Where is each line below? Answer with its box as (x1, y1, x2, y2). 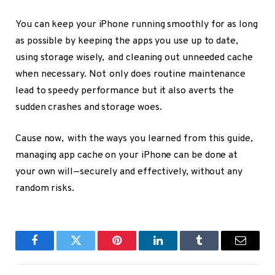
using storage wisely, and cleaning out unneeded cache (15, 51, 253, 64)
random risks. (15, 182, 74, 195)
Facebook (34, 244, 77, 255)
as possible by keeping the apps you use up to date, (15, 34, 238, 47)
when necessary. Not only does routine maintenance (15, 68, 246, 80)
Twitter (75, 244, 107, 255)
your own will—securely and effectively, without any (15, 166, 242, 179)
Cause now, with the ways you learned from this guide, (15, 133, 253, 145)
